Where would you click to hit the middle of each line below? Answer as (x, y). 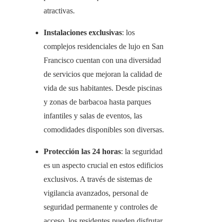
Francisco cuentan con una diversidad (102, 60)
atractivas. (59, 11)
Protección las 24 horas (82, 152)
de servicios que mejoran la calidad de (103, 74)
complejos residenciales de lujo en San (104, 47)
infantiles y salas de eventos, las (93, 116)
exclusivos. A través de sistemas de (98, 179)
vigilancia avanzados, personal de (96, 193)
